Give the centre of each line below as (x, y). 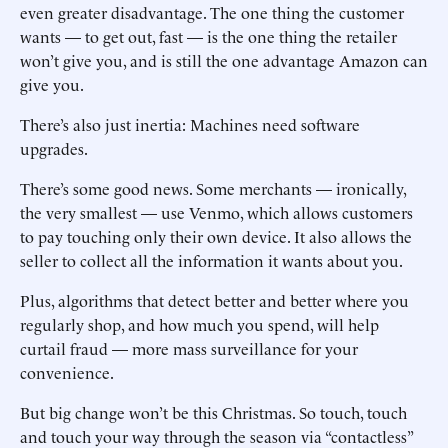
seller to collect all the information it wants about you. (211, 260)
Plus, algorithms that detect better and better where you (214, 300)
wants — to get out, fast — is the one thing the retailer (208, 36)
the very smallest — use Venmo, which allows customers (216, 212)
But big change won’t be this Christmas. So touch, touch (213, 412)
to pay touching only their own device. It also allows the (216, 236)
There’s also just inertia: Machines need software (190, 124)
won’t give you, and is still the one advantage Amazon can (224, 60)
